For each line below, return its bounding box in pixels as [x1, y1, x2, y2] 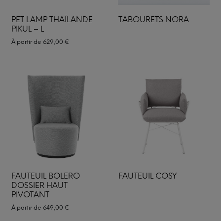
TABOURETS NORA [118, 15, 189, 24]
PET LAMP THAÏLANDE [11, 15, 93, 24]
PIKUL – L [11, 24, 44, 34]
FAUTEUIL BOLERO [11, 171, 80, 181]
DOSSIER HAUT [11, 180, 68, 190]
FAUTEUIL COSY [118, 171, 177, 181]
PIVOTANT [11, 189, 49, 199]
